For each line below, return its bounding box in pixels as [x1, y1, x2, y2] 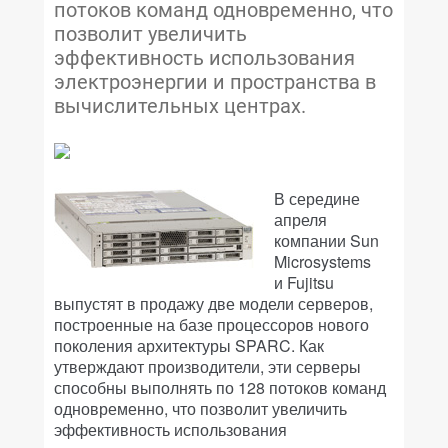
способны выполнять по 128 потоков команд [54, 376, 386, 399]
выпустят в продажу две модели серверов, [54, 292, 373, 315]
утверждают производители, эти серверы [54, 355, 361, 378]
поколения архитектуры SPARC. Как [54, 334, 324, 357]
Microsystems [274, 250, 371, 273]
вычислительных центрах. [54, 94, 306, 118]
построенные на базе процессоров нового [54, 313, 369, 336]
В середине [274, 187, 360, 210]
